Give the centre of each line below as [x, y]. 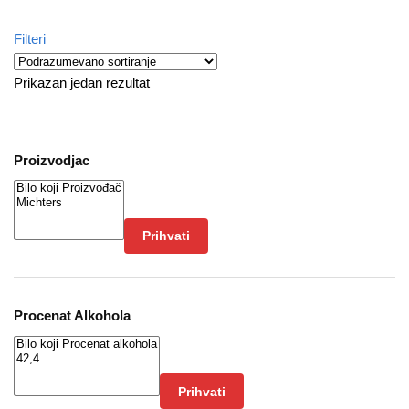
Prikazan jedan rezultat [82, 83]
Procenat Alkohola [72, 316]
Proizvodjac [52, 160]
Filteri [30, 39]
